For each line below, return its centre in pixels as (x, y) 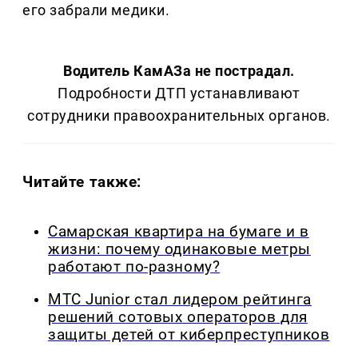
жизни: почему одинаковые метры (179, 250)
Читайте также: (82, 182)
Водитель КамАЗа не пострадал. (179, 71)
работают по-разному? (134, 267)
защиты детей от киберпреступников (189, 334)
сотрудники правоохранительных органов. (179, 116)
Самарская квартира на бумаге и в (179, 232)
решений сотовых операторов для (178, 317)
